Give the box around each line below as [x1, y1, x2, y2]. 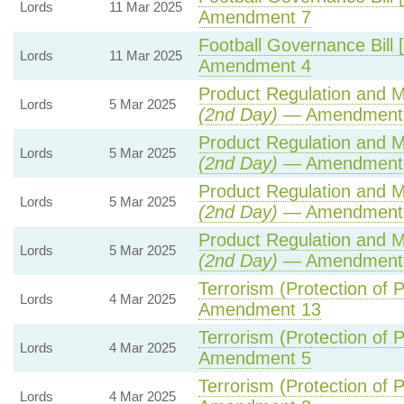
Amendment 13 [197, 299, 321, 319]
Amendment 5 [197, 348, 311, 368]
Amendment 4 [197, 56, 311, 76]
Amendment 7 [197, 7, 311, 27]
